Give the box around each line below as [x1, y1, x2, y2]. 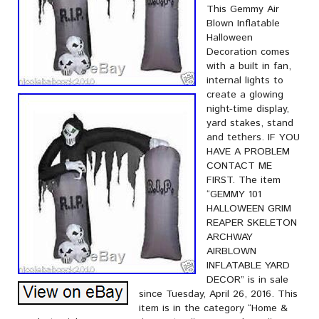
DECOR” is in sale [206, 273, 288, 287]
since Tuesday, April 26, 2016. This [139, 287, 298, 301]
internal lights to [206, 73, 283, 88]
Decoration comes [206, 45, 290, 59]
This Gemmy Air [206, 2, 279, 16]
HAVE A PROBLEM [206, 145, 290, 159]
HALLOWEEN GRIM [206, 202, 291, 216]
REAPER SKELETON [206, 216, 297, 230]
